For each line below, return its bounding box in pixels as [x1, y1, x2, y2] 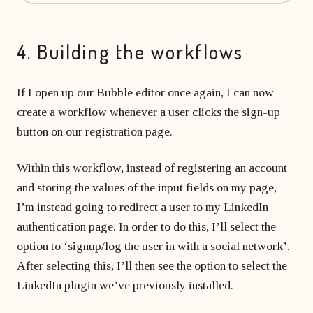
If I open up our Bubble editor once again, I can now [17, 85, 274, 99]
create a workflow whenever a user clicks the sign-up [17, 105, 280, 119]
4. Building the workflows [17, 39, 243, 64]
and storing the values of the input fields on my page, [17, 180, 277, 194]
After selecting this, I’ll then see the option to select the [17, 259, 287, 272]
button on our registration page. [17, 124, 173, 138]
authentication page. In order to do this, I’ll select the [17, 219, 276, 233]
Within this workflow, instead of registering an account [17, 161, 287, 175]
